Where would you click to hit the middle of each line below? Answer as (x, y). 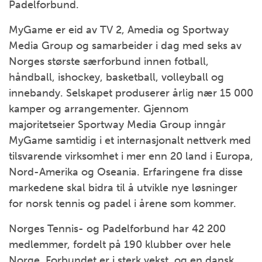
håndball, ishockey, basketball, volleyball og (116, 77)
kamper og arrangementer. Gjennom (99, 109)
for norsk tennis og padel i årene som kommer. (123, 204)
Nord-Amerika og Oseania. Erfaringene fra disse (126, 172)
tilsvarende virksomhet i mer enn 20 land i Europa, (131, 156)
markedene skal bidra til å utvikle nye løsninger (123, 188)
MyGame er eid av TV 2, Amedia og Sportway (119, 30)
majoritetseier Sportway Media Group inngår (117, 125)
